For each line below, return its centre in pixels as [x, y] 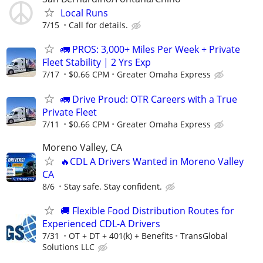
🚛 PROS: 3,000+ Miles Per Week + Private [150, 50]
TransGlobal [204, 235]
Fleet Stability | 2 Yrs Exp [97, 63]
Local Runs [84, 13]
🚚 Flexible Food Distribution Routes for [147, 210]
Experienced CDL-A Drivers [101, 223]
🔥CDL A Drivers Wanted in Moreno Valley [152, 161]
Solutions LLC [68, 247]
